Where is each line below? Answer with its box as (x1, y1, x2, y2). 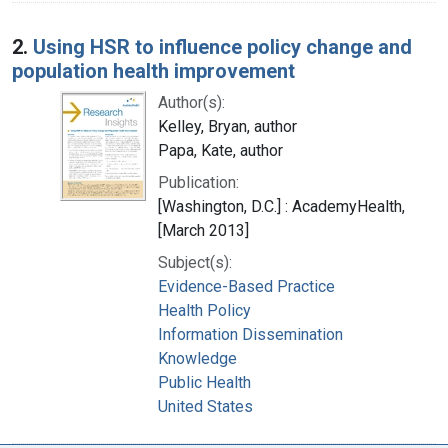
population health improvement (12, 58, 295, 83)
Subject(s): (158, 252, 232, 272)
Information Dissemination (158, 324, 343, 344)
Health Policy (158, 300, 251, 320)
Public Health (158, 372, 251, 392)
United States (158, 396, 253, 416)
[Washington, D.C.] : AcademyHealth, (158, 196, 405, 216)
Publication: (158, 172, 239, 192)
